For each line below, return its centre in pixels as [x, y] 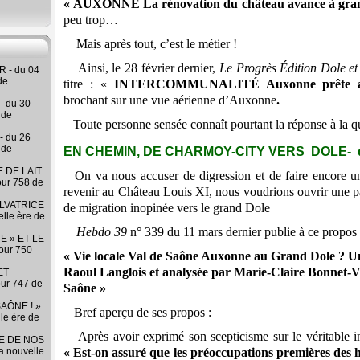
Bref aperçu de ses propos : [141, 313]
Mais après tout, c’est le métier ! [150, 43]
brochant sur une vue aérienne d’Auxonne [170, 100]
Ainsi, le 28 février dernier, [141, 67]
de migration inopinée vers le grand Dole [167, 208]
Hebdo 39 [103, 232]
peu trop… [91, 19]
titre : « [89, 84]
